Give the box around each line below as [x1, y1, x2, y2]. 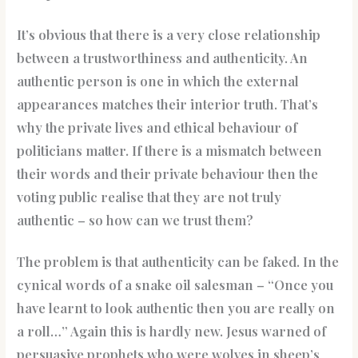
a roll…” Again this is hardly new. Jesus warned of [17, 322, 327, 340]
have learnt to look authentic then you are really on [17, 299, 336, 317]
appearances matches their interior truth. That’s [17, 95, 319, 113]
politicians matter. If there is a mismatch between [17, 141, 323, 160]
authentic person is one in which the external [17, 72, 300, 90]
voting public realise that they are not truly [17, 188, 282, 206]
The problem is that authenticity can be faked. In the [17, 253, 340, 271]
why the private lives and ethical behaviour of [17, 118, 298, 137]
